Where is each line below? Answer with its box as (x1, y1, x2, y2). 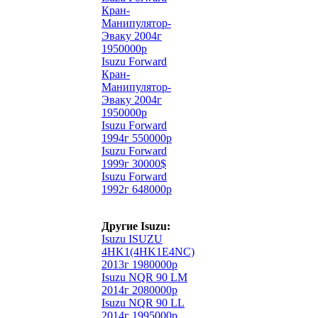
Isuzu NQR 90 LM (102, 271, 187, 283)
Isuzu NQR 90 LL (102, 297, 185, 309)
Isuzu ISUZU (102, 233, 163, 245)
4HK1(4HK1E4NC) (102, 246, 194, 258)
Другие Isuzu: (102, 220, 170, 232)
